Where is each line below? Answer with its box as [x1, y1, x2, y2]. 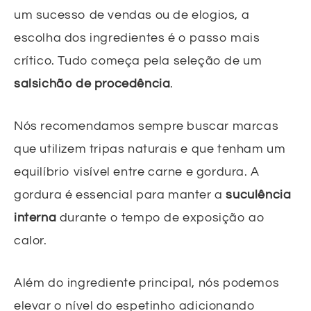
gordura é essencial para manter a [14, 187, 226, 201]
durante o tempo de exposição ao [56, 210, 265, 224]
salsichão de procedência [14, 76, 171, 90]
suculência [226, 187, 292, 201]
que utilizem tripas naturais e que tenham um [14, 142, 286, 155]
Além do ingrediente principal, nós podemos [14, 276, 280, 289]
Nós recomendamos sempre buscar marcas [14, 119, 279, 133]
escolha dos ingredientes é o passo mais [14, 31, 260, 44]
